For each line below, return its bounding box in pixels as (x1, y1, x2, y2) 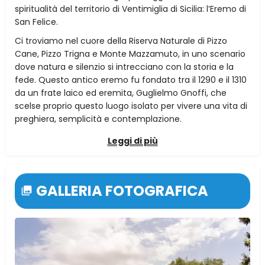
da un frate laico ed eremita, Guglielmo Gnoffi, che (15, 86, 227, 99)
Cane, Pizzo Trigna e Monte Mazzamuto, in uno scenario (15, 47, 245, 60)
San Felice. (15, 15, 58, 28)
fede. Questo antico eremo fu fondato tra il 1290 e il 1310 (15, 73, 247, 86)
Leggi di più (107, 134, 158, 147)
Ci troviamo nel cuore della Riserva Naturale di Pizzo (15, 34, 227, 47)
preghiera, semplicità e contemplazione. (15, 112, 182, 125)
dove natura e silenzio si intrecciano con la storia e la (15, 60, 234, 73)
